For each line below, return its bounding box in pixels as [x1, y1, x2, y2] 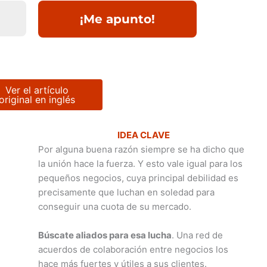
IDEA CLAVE [117, 129, 170, 141]
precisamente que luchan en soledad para [38, 186, 215, 198]
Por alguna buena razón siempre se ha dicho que [38, 143, 245, 155]
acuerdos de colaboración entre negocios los [38, 243, 229, 255]
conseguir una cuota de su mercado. [38, 200, 192, 212]
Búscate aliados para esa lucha [38, 229, 172, 241]
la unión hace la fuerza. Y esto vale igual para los [38, 157, 243, 169]
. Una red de [172, 229, 223, 241]
